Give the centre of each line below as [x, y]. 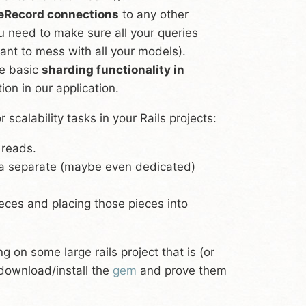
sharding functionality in [113, 69]
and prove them [182, 270]
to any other [154, 14]
